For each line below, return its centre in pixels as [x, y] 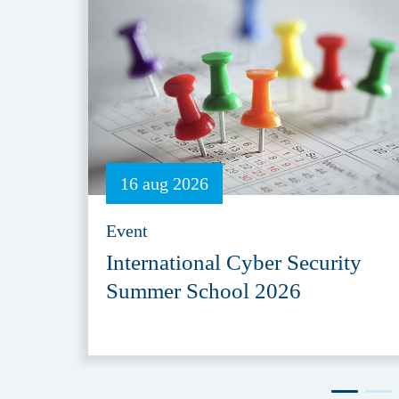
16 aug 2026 [164, 183]
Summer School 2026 [204, 291]
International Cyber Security [234, 262]
